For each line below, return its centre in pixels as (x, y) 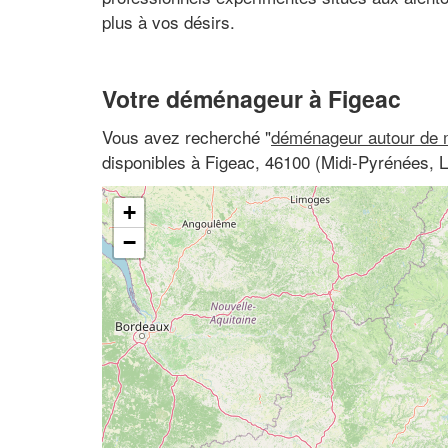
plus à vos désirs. (168, 21)
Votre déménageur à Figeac (251, 98)
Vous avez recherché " (186, 136)
